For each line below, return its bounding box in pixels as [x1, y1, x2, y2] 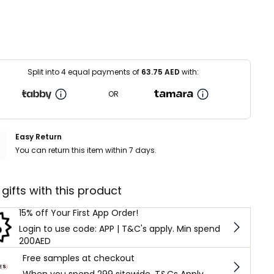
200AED [18, 234, 51, 247]
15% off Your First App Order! [18, 206, 138, 219]
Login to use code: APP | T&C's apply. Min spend [18, 222, 220, 235]
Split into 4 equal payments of [28, 66, 141, 77]
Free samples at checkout [23, 252, 135, 265]
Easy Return [15, 131, 62, 142]
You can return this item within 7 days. [15, 144, 157, 155]
